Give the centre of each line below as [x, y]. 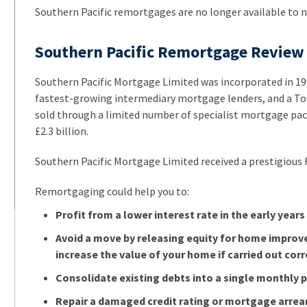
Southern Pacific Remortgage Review [169, 51]
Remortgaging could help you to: [112, 191]
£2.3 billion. [61, 131]
